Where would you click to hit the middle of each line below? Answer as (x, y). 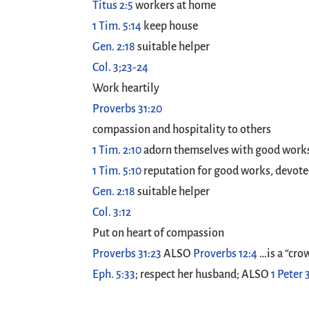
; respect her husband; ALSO (203, 275)
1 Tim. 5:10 (117, 171)
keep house (170, 26)
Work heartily (126, 88)
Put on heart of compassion (159, 233)
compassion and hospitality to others (182, 130)
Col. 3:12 (112, 212)
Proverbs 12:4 (226, 254)
